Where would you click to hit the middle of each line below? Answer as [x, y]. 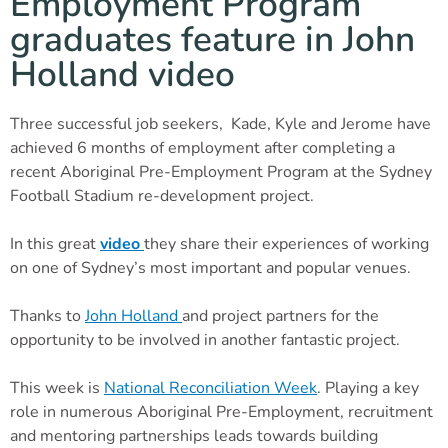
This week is [57, 387]
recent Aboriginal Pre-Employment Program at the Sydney [221, 171]
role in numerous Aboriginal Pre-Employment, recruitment [221, 411]
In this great [55, 243]
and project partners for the [280, 315]
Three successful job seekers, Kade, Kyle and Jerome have [220, 123]
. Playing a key [368, 387]
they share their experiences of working [286, 243]
